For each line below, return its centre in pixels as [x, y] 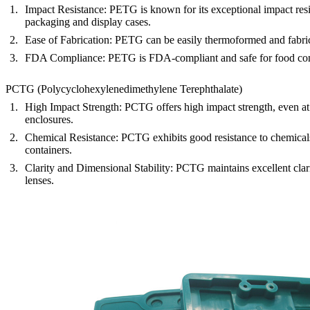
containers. [48, 149]
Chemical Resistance [70, 137]
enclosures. [49, 119]
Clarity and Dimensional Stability [98, 167]
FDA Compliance [64, 57]
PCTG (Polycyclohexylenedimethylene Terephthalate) [124, 89]
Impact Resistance [64, 9]
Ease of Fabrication [67, 39]
